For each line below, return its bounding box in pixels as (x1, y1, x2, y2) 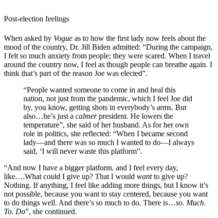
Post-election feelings (4, 15, 69, 23)
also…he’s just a (23, 111, 75, 120)
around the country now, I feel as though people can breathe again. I (4, 60, 212, 69)
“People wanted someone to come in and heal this (23, 85, 176, 94)
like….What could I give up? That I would (4, 172, 137, 181)
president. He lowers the (97, 111, 173, 120)
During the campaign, (146, 42, 213, 51)
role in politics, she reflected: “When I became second (23, 129, 188, 138)
